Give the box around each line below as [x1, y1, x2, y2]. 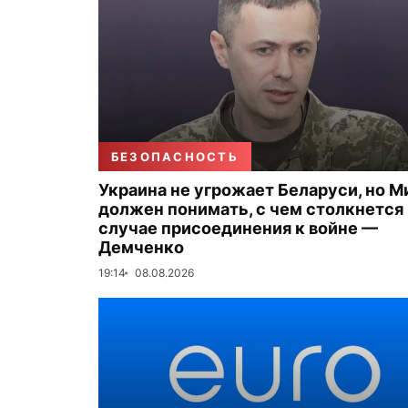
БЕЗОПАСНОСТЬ [111, 149, 239, 164]
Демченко [98, 238, 184, 257]
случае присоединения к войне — [98, 219, 378, 238]
